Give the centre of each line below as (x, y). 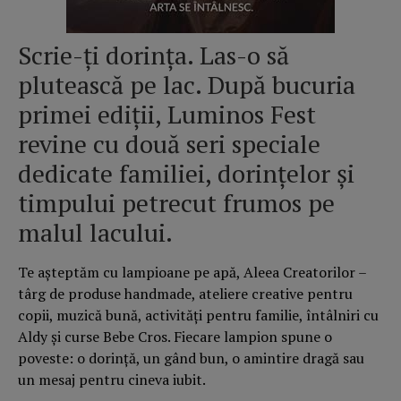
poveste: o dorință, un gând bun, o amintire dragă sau (191, 358)
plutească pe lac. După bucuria (187, 85)
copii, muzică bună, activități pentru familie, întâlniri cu (198, 316)
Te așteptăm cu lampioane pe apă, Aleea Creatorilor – (192, 273)
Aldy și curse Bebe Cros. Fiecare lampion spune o (175, 337)
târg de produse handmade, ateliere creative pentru (185, 294)
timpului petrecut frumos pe (176, 203)
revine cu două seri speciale (169, 144)
